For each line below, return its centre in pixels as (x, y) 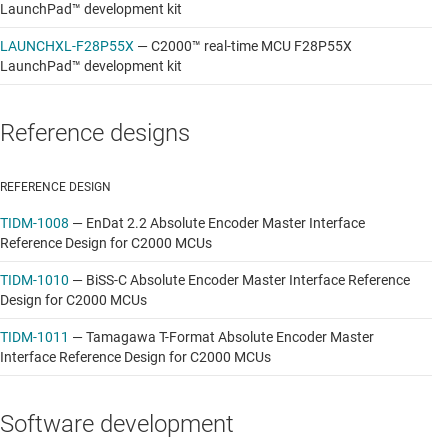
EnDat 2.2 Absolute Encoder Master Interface (225, 222)
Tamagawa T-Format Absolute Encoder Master (230, 336)
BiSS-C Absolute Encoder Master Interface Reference (248, 279)
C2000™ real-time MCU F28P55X (251, 45)
